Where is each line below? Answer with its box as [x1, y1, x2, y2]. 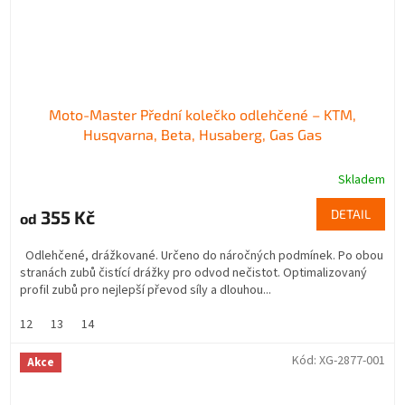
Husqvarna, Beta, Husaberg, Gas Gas [83, 125, 322, 143]
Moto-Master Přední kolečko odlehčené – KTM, [49, 105, 356, 123]
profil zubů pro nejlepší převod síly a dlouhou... [20, 280, 271, 299]
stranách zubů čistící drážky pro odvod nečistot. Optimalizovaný [20, 263, 367, 282]
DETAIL [331, 205, 371, 221]
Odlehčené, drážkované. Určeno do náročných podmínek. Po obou [20, 246, 383, 265]
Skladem [338, 170, 385, 189]
